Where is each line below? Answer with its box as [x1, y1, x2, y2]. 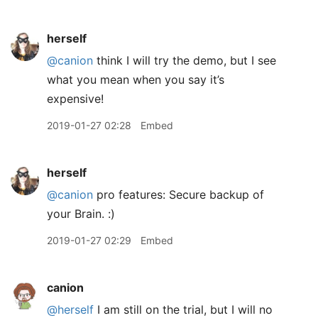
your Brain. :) [47, 207, 115, 221]
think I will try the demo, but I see [93, 53, 276, 67]
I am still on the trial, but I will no [94, 302, 273, 317]
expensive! [47, 92, 104, 106]
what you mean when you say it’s [47, 72, 224, 87]
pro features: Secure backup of [93, 187, 264, 202]
